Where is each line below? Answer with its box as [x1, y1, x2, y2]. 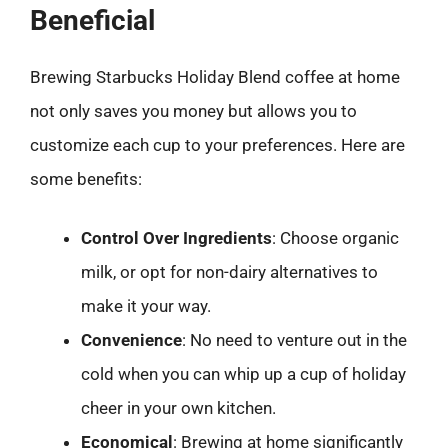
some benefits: [30, 168, 142, 189]
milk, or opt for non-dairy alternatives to [81, 262, 378, 282]
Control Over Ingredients [81, 228, 272, 248]
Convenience [81, 330, 182, 350]
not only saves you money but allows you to [30, 100, 357, 121]
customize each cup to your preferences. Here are [30, 134, 405, 155]
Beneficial [30, 3, 155, 37]
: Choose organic [272, 228, 399, 248]
